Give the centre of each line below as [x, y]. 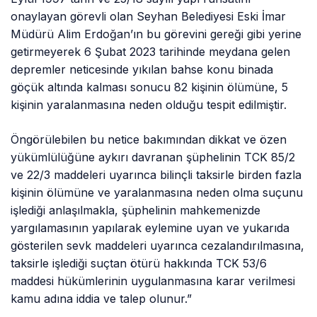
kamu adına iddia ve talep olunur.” [102, 299]
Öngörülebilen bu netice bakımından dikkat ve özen [149, 140]
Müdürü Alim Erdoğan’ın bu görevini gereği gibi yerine [156, 34]
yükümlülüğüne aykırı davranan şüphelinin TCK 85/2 [153, 157]
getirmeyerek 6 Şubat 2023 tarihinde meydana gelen [151, 52]
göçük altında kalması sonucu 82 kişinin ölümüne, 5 [150, 87]
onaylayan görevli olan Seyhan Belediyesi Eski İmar [149, 17]
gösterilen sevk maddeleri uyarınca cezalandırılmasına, [158, 246]
